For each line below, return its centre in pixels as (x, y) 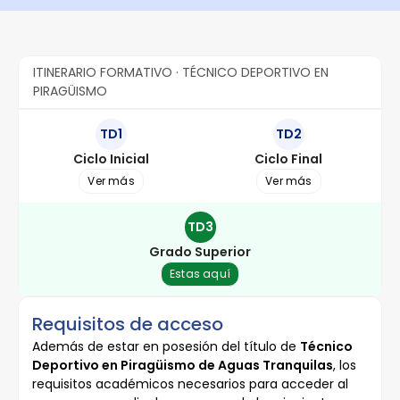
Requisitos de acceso (128, 324)
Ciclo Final (289, 159)
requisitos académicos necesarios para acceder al (190, 384)
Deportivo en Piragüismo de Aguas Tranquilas (183, 365)
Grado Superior (200, 252)
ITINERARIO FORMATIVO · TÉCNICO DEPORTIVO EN (181, 72)
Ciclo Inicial (112, 159)
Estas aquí (200, 274)
